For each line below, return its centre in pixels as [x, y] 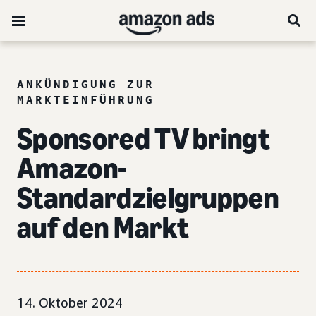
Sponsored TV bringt [144, 139]
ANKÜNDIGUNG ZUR [86, 84]
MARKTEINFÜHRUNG [86, 99]
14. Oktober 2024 [70, 303]
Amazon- [72, 168]
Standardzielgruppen [148, 198]
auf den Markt [103, 227]
